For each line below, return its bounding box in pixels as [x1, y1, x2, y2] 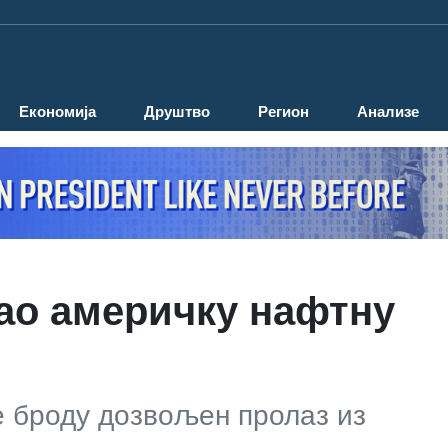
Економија [19, 103, 96, 121]
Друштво [144, 103, 210, 121]
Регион [258, 103, 309, 121]
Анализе [357, 103, 419, 121]
